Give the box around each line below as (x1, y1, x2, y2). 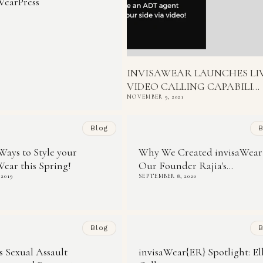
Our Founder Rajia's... (139, 159, 233, 173)
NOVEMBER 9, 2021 (127, 93, 184, 101)
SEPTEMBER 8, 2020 (139, 173, 197, 180)
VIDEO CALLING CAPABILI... (127, 80, 259, 93)
